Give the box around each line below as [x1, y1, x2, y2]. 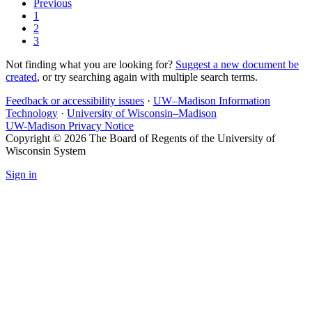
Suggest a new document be [175, 58, 299, 70]
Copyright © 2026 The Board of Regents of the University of [6, 132, 275, 144]
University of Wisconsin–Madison [67, 107, 217, 119]
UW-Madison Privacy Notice [6, 119, 134, 132]
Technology [6, 107, 58, 119]
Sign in [6, 168, 37, 180]
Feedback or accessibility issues [6, 94, 144, 107]
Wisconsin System [6, 144, 86, 157]
